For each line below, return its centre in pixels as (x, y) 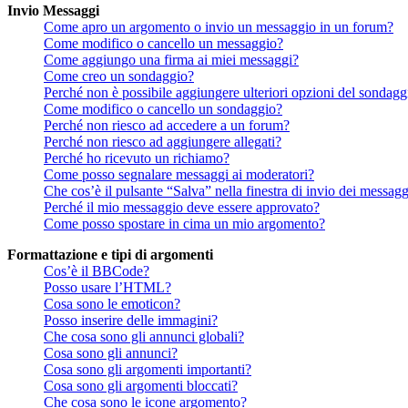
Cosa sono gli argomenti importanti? (148, 369)
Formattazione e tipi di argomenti (110, 254)
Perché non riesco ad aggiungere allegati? (163, 141)
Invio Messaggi (53, 10)
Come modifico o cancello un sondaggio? (163, 108)
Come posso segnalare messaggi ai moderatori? (179, 174)
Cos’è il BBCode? (97, 270)
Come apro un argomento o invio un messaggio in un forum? (219, 26)
